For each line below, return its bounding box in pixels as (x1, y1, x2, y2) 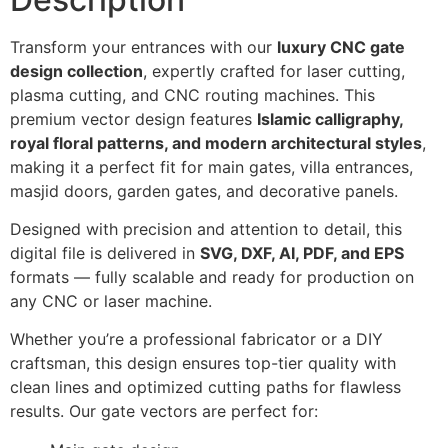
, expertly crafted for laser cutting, (143, 60, 405, 81)
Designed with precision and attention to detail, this (10, 219, 402, 240)
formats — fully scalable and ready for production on (10, 267, 414, 288)
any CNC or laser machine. (10, 291, 212, 312)
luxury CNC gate (277, 36, 405, 57)
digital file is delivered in (10, 243, 200, 264)
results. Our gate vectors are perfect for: (10, 401, 318, 422)
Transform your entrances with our (10, 36, 277, 57)
